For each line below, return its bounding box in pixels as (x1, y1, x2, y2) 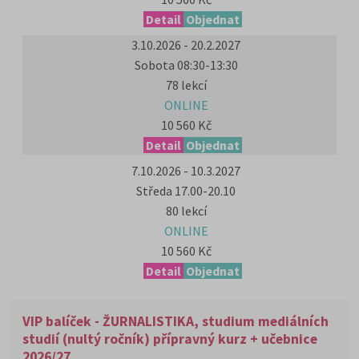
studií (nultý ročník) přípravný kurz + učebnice (22, 330, 317, 348)
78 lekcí (165, 77, 207, 93)
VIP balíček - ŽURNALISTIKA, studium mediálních (22, 313, 329, 330)
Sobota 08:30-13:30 (134, 57, 238, 73)
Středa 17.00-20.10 (136, 183, 236, 199)
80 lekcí (165, 203, 207, 219)
